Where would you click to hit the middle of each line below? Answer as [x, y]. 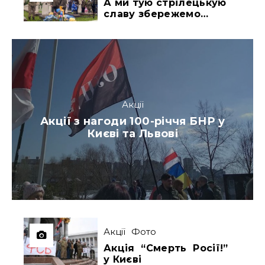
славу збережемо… [156, 14]
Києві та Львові [132, 134]
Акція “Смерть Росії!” [166, 248]
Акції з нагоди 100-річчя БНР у [132, 122]
